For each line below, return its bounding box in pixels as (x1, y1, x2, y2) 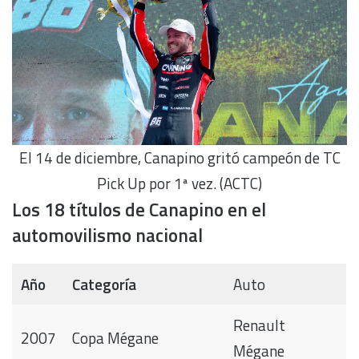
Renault (232, 313, 285, 337)
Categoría (71, 272, 136, 296)
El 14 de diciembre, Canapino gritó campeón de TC (18, 146, 341, 170)
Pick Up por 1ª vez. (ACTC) (97, 171, 262, 196)
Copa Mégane (71, 325, 159, 349)
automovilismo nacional (12, 220, 203, 249)
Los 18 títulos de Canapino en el (12, 195, 266, 224)
